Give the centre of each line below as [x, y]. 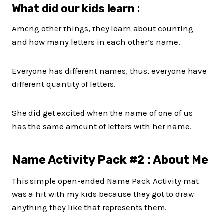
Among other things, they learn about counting [102, 29]
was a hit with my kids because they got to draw [103, 194]
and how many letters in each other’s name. [96, 42]
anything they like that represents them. [89, 207]
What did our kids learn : [76, 9]
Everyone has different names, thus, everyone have [109, 71]
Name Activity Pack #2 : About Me [110, 160]
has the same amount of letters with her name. [102, 126]
